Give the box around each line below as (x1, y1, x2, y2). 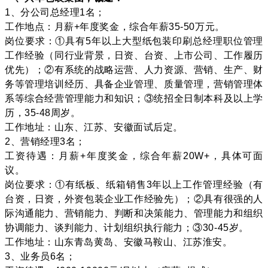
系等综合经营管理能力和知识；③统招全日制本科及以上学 (5, 93, 263, 103)
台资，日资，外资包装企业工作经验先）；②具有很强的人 (5, 193, 263, 204)
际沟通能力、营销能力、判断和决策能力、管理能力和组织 (5, 208, 263, 218)
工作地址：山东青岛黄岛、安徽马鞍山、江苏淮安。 (5, 236, 233, 247)
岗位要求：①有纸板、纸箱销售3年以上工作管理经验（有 (5, 179, 263, 190)
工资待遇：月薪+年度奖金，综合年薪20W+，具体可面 (5, 150, 263, 161)
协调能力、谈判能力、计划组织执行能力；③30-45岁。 (5, 222, 249, 233)
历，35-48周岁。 (5, 107, 81, 118)
